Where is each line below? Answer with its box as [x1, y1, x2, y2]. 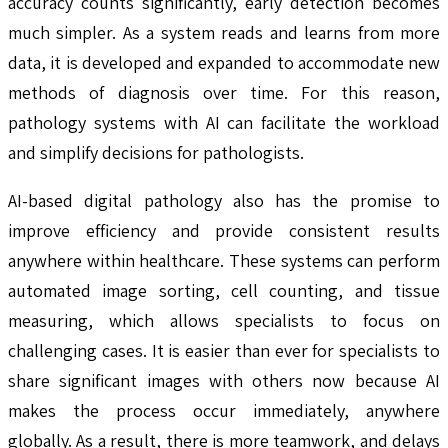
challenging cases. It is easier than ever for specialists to [8, 338, 440, 362]
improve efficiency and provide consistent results [8, 218, 440, 242]
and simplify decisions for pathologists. [8, 140, 304, 164]
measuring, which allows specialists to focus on [8, 308, 440, 332]
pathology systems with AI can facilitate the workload [8, 110, 440, 134]
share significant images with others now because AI [8, 368, 440, 392]
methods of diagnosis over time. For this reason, [8, 80, 440, 104]
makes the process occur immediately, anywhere [8, 398, 440, 422]
